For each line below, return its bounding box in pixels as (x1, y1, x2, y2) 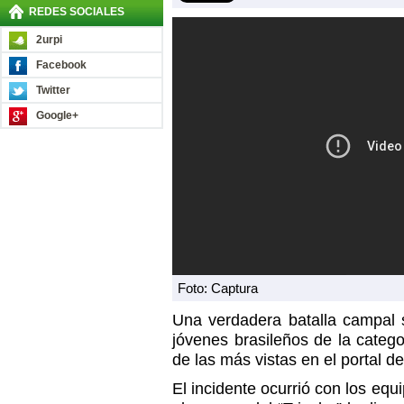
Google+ (36, 109, 78, 122)
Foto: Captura (178, 280, 258, 296)
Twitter (36, 84, 70, 96)
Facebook (36, 59, 87, 71)
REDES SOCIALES (29, 5, 124, 18)
